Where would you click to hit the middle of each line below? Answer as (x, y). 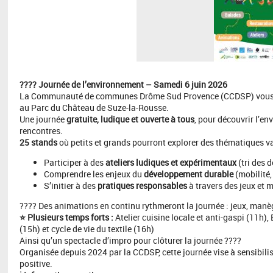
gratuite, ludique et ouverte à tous (130, 119)
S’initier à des (70, 185)
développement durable (188, 174)
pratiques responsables (142, 185)
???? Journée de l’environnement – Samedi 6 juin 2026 (123, 84)
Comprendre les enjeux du (94, 174)
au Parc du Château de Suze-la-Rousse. (94, 107)
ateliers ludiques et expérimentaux (171, 162)
